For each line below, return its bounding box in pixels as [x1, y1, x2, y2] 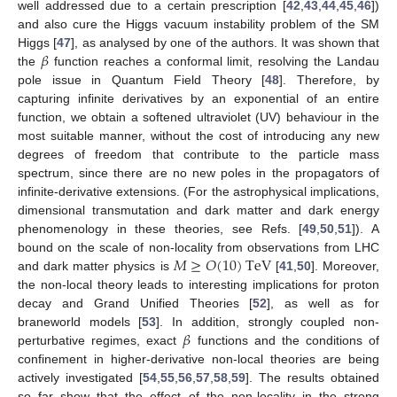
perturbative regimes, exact [18, 333, 183, 347]
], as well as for [267, 296, 380, 310]
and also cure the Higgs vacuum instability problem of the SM [18, 17, 379, 31]
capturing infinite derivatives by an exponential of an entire [18, 91, 379, 105]
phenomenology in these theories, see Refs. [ [18, 222, 303, 236]
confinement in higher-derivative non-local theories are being [18, 352, 379, 366]
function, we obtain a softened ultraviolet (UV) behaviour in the [18, 110, 379, 124]
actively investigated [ [18, 370, 143, 385]
